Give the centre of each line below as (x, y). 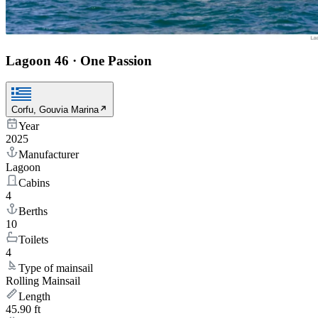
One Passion (116, 60)
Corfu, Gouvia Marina (55, 110)
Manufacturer (49, 155)
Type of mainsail (56, 268)
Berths (33, 212)
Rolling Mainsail (43, 281)
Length (34, 297)
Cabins (34, 183)
